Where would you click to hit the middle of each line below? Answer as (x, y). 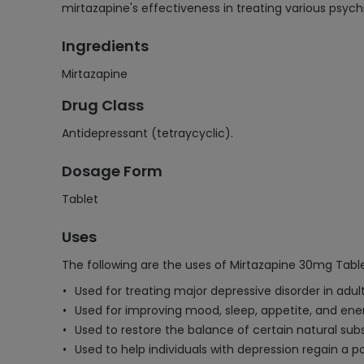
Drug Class (103, 105)
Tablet (80, 199)
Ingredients (105, 46)
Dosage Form (112, 171)
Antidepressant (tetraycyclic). (147, 133)
